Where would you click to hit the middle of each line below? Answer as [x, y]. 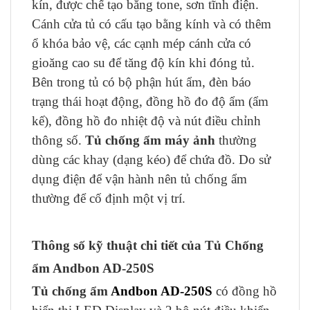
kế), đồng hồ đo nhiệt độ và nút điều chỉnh [146, 121]
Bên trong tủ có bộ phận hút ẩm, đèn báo [142, 82]
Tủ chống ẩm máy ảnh [150, 140]
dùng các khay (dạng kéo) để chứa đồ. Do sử [151, 159]
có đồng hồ [245, 291]
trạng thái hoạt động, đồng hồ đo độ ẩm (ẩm [150, 101]
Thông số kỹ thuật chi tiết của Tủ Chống [148, 245]
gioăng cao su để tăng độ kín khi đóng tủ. [143, 63]
